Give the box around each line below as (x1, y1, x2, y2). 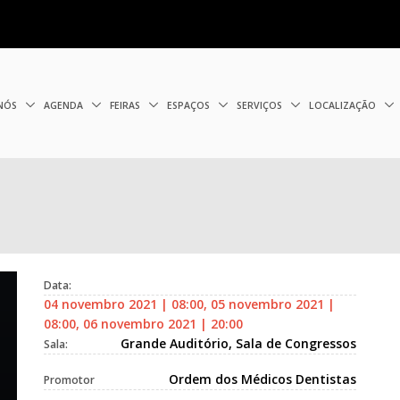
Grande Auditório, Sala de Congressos (121, 334, 356, 352)
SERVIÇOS (237, 98, 286, 112)
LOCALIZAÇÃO (309, 98, 379, 112)
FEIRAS (110, 98, 144, 112)
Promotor (44, 372, 95, 387)
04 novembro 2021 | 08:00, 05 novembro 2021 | (44, 295, 335, 312)
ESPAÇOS (167, 98, 213, 112)
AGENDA (44, 98, 87, 112)
